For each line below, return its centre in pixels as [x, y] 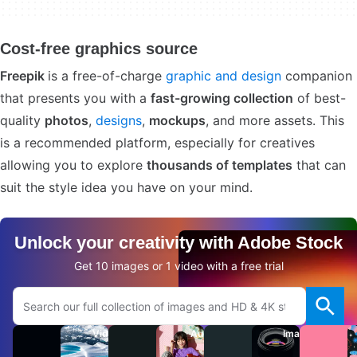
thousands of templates [220, 165]
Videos [108, 333]
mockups [177, 120]
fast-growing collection [222, 98]
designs [119, 120]
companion [317, 76]
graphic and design [224, 76]
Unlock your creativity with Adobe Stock [178, 243]
